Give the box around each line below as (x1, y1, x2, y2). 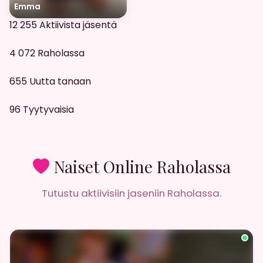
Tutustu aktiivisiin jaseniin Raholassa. (42, 186, 221, 200)
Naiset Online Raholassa (53, 155, 231, 177)
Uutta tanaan (29, 74, 91, 88)
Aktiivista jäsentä (39, 18, 117, 32)
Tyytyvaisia (23, 102, 74, 116)
